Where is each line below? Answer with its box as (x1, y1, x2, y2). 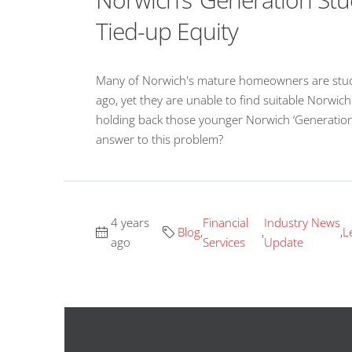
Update (263, 233, 303, 250)
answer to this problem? (96, 130, 223, 147)
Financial (202, 214, 248, 230)
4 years (111, 214, 149, 230)
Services (202, 233, 245, 250)
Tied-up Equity (96, 14, 238, 47)
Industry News (263, 214, 340, 230)
